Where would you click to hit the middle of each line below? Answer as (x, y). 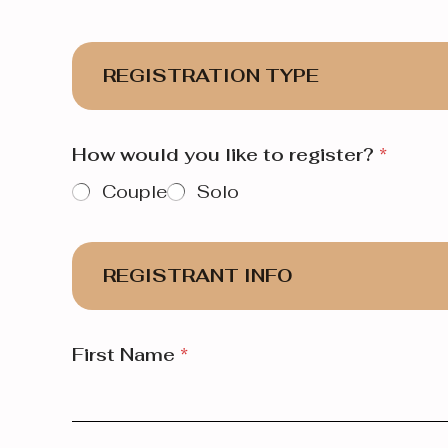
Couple (134, 192)
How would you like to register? (225, 155)
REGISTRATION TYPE (211, 76)
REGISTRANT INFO (198, 276)
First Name (126, 355)
